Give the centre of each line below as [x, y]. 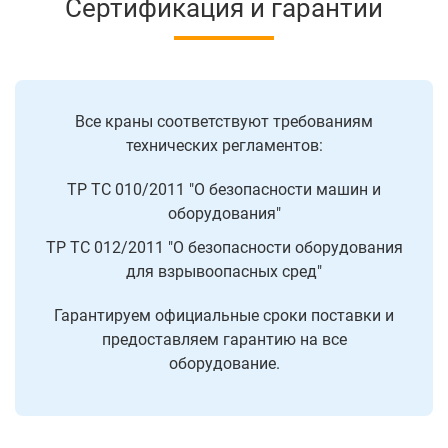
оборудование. [224, 364]
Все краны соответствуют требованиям [224, 122]
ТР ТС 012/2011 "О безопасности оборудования [224, 248]
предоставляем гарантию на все [224, 340]
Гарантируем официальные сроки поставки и [224, 316]
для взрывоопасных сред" [224, 272]
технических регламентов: [224, 146]
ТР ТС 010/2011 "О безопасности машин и [224, 190]
